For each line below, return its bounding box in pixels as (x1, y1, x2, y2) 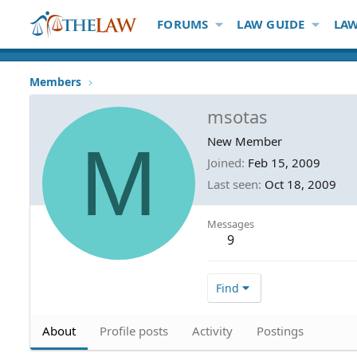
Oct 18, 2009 (265, 175, 336, 192)
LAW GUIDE (237, 16, 305, 32)
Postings (257, 322, 304, 339)
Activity (192, 322, 233, 339)
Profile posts (100, 322, 168, 339)
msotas (207, 104, 268, 128)
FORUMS (157, 16, 209, 32)
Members (29, 74, 81, 89)
